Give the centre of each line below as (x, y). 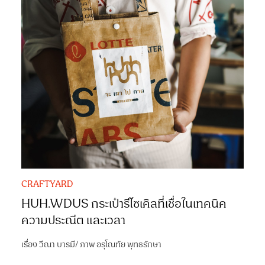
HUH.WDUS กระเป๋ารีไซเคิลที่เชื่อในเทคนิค (124, 204)
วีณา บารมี (57, 244)
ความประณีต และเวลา (73, 220)
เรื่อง (30, 244)
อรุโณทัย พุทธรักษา (129, 244)
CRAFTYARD (47, 184)
